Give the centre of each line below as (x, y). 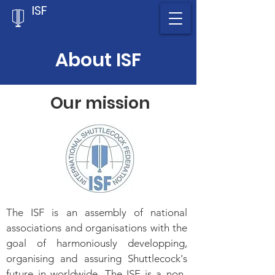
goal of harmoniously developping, (97, 243)
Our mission (100, 103)
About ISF (98, 60)
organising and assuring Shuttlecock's (97, 258)
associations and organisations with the (97, 228)
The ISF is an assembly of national (97, 212)
